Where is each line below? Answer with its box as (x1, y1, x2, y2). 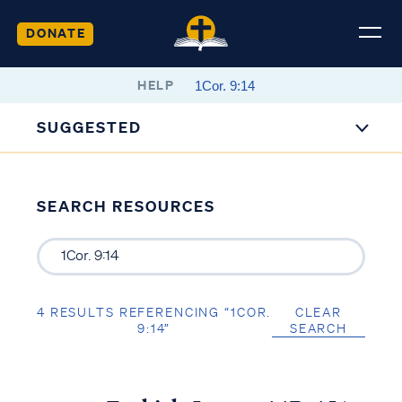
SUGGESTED (37, 118, 143, 136)
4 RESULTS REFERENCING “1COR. (36, 303, 272, 320)
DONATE (25, 23, 86, 41)
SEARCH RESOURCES (36, 197, 215, 215)
